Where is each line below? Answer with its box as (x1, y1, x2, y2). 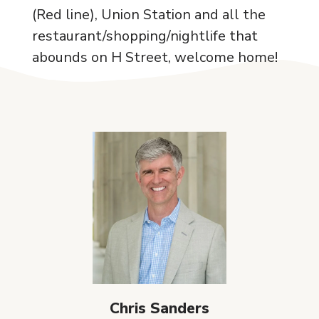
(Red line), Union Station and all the (32, 5, 266, 24)
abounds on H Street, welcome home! (32, 48, 278, 67)
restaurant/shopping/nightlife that (32, 26, 258, 46)
